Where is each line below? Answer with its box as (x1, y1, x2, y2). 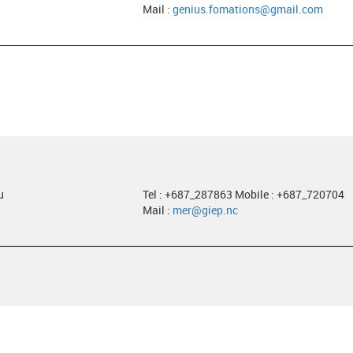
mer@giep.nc (172, 203, 238, 217)
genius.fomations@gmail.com (172, 2, 323, 17)
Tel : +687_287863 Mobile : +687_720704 (142, 187, 344, 202)
